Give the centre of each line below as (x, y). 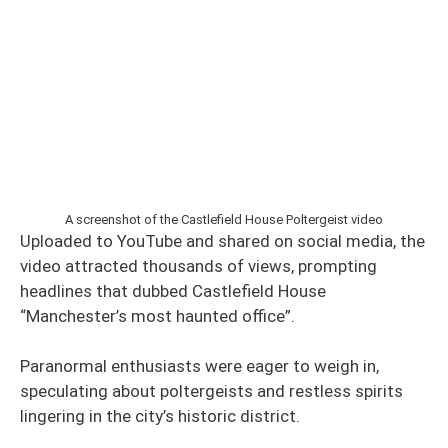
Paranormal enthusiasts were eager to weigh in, (199, 366)
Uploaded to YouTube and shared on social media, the (222, 240)
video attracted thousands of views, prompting (198, 265)
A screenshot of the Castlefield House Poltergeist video (224, 219)
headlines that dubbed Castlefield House (173, 290)
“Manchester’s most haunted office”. (157, 315)
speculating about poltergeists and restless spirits (211, 391)
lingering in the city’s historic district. (160, 416)
